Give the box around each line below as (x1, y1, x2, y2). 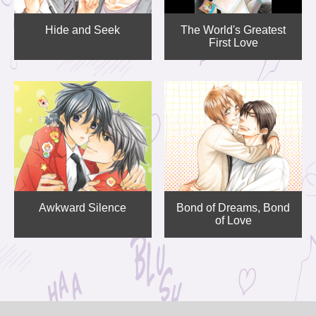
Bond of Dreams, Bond (176, 202, 291, 214)
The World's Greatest (181, 24, 286, 37)
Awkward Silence (39, 202, 127, 214)
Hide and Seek (45, 24, 121, 37)
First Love (208, 37, 258, 49)
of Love (214, 214, 252, 227)
